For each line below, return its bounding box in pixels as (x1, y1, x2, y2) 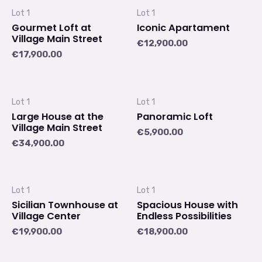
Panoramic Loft (137, 109, 213, 123)
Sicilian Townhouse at (12, 198, 118, 212)
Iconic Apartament (137, 20, 230, 35)
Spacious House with (137, 198, 238, 212)
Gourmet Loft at (12, 20, 91, 35)
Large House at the (12, 109, 104, 123)
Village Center (12, 209, 81, 223)
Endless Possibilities (137, 209, 232, 223)
